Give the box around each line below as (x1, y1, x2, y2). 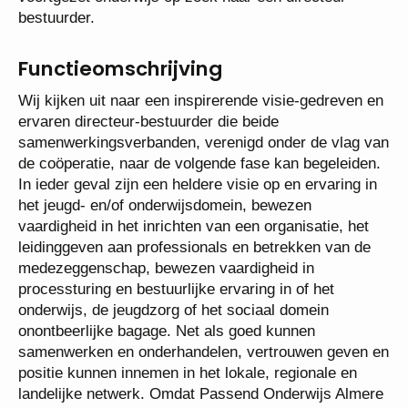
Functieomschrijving (18, 55, 222, 83)
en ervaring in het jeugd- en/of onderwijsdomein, (18, 197, 344, 214)
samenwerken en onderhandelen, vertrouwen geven (18, 343, 368, 361)
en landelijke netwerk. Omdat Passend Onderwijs (18, 385, 352, 403)
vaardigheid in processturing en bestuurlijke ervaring (18, 280, 374, 298)
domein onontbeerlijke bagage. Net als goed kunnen (18, 322, 369, 340)
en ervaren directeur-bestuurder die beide (18, 113, 300, 130)
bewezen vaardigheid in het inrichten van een (18, 218, 324, 235)
